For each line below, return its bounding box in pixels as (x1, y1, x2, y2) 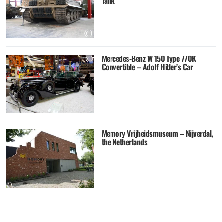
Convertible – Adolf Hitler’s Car (101, 61, 193, 73)
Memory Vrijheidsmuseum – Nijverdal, (101, 127, 213, 139)
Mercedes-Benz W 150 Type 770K (101, 53, 196, 65)
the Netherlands (101, 135, 148, 148)
